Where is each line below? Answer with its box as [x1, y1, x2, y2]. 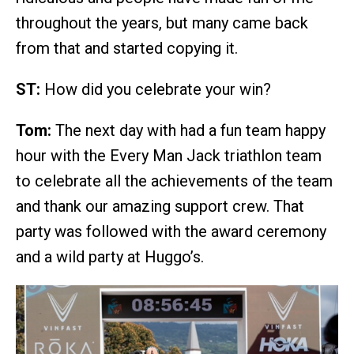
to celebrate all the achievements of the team [16, 171, 333, 191]
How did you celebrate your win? [40, 80, 271, 100]
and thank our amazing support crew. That [16, 197, 304, 217]
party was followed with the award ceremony [16, 222, 326, 242]
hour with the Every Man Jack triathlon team [16, 146, 322, 166]
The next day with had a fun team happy [51, 121, 326, 141]
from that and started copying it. [16, 39, 238, 58]
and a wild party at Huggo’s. [16, 247, 204, 267]
